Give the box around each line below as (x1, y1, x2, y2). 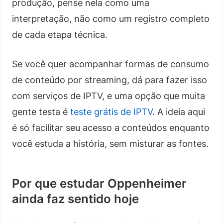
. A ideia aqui (152, 106, 205, 117)
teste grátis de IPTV (70, 106, 152, 117)
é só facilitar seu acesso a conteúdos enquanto (12, 122, 210, 133)
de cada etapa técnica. (12, 29, 108, 40)
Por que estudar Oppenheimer (12, 176, 187, 191)
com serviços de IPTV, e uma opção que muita (12, 90, 205, 101)
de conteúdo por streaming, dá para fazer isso (12, 74, 207, 85)
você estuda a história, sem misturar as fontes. (12, 138, 209, 149)
